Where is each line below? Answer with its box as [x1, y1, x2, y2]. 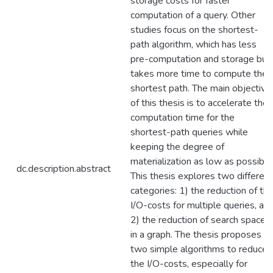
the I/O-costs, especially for [130, 257, 247, 271]
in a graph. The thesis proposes [130, 228, 261, 241]
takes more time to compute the [130, 67, 268, 80]
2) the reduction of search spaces [130, 213, 271, 227]
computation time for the [130, 111, 235, 124]
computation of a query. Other [130, 9, 255, 22]
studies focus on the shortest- [130, 23, 258, 37]
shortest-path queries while [130, 126, 248, 139]
